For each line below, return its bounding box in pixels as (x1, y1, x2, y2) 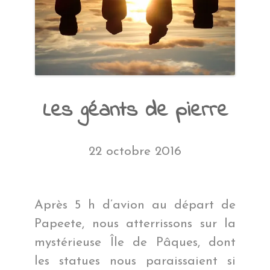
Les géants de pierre (42, 95, 228, 126)
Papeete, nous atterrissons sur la (34, 217, 236, 230)
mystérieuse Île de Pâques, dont (34, 236, 236, 249)
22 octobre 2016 (89, 145, 181, 158)
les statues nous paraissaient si (34, 254, 236, 268)
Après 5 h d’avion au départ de (34, 198, 236, 212)
